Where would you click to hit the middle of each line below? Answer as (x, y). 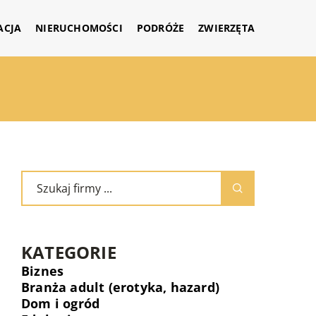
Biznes (43, 271)
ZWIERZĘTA (226, 28)
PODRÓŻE (160, 28)
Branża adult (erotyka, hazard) (120, 287)
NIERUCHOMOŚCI (79, 28)
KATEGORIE (69, 252)
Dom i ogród (61, 303)
